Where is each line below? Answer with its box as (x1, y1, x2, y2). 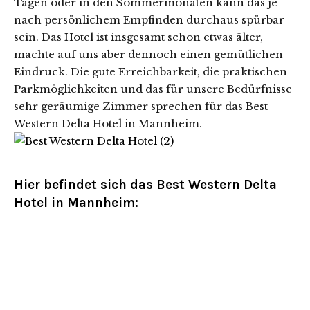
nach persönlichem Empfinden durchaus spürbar (14, 13, 284, 26)
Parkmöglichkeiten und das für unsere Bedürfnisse (14, 82, 292, 95)
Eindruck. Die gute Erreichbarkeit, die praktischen (14, 65, 287, 78)
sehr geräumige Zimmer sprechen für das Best (14, 100, 268, 113)
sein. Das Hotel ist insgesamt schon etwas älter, (14, 30, 263, 44)
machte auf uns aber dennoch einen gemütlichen (14, 48, 283, 61)
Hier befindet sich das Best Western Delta (14, 177, 277, 192)
